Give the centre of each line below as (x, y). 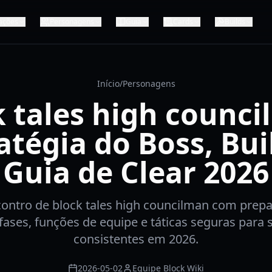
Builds (235, 22)
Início (108, 83)
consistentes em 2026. (136, 239)
